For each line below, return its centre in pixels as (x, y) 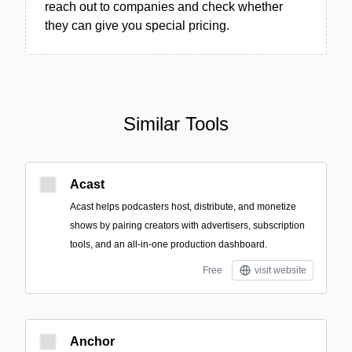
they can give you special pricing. (137, 26)
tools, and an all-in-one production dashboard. (169, 244)
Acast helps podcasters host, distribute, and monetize (183, 207)
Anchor (92, 341)
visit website (280, 270)
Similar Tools (176, 124)
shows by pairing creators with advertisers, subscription (187, 225)
